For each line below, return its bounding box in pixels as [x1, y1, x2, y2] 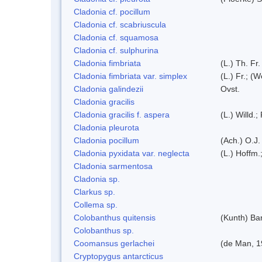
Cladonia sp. [74, 174, 120, 184]
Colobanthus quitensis [74, 212, 156, 222]
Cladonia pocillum [74, 135, 139, 145]
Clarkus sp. [74, 187, 115, 196]
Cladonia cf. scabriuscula [74, 19, 166, 29]
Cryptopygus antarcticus [74, 251, 163, 261]
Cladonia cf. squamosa [74, 32, 158, 42]
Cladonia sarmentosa [74, 161, 153, 171]
